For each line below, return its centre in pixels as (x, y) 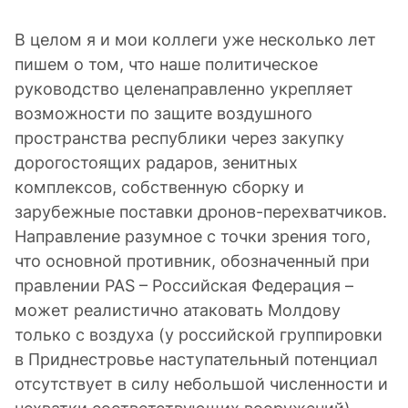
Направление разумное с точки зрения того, (193, 236)
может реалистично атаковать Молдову (178, 310)
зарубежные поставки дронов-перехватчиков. (201, 212)
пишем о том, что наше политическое (166, 64)
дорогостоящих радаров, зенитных (156, 163)
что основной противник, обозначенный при (192, 261)
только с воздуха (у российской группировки (199, 335)
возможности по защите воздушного (163, 113)
